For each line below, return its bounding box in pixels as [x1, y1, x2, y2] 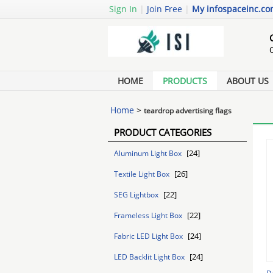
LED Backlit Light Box [114, 252, 186, 262]
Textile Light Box [114, 169, 171, 179]
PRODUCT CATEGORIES [114, 126, 211, 138]
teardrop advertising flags [144, 105, 232, 116]
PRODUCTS [163, 75, 207, 87]
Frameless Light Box [114, 210, 184, 221]
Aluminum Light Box [114, 148, 183, 158]
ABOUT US [227, 75, 269, 87]
